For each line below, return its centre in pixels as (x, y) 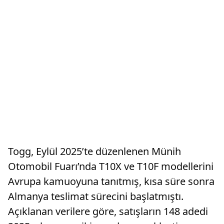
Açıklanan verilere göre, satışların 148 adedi (108, 211)
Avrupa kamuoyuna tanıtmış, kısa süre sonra (111, 181)
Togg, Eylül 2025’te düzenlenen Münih (94, 151)
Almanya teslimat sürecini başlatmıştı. (96, 196)
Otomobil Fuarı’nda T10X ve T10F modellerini (111, 166)
